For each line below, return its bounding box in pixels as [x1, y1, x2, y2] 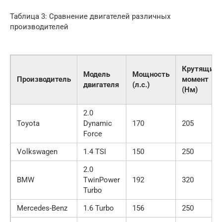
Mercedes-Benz [17, 203, 67, 213]
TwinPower [83, 175, 120, 184]
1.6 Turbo [83, 203, 114, 213]
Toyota [17, 118, 40, 128]
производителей [10, 22, 68, 31]
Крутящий [182, 64, 219, 73]
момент [182, 74, 209, 84]
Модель [83, 69, 110, 79]
